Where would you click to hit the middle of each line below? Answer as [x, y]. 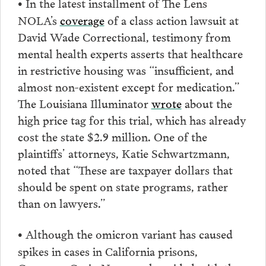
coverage [82, 20]
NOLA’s [39, 20]
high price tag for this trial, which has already [132, 120]
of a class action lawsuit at [171, 20]
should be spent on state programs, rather [123, 186]
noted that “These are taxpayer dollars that [125, 170]
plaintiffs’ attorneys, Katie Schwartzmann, [123, 153]
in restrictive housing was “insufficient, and [126, 70]
